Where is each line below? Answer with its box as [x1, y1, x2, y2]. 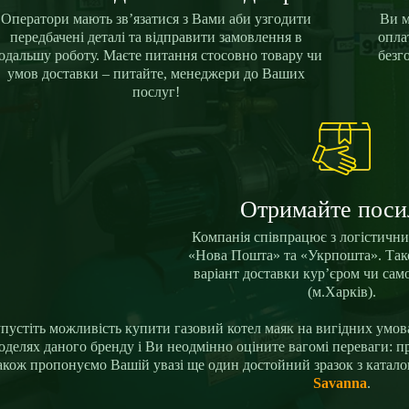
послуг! [132, 84, 181, 100]
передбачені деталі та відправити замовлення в [10, 29, 303, 45]
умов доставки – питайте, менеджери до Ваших [7, 66, 306, 81]
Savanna [312, 375, 367, 391]
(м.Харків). [307, 284, 376, 299]
